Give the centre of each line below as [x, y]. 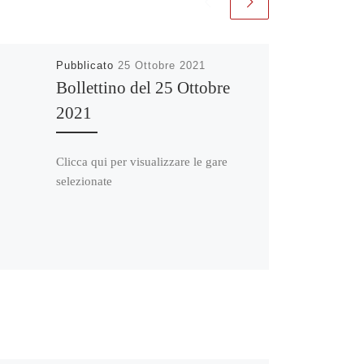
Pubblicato [87, 65]
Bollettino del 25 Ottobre [143, 88]
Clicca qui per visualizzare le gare [141, 161]
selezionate [84, 181]
